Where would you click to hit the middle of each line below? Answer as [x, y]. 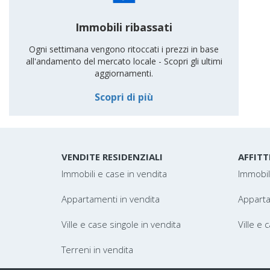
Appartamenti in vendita [111, 199]
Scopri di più [124, 97]
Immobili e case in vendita [114, 174]
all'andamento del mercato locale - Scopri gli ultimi [124, 61]
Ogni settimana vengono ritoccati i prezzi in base [124, 49]
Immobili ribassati [124, 27]
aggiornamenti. [124, 74]
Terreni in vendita [97, 250]
